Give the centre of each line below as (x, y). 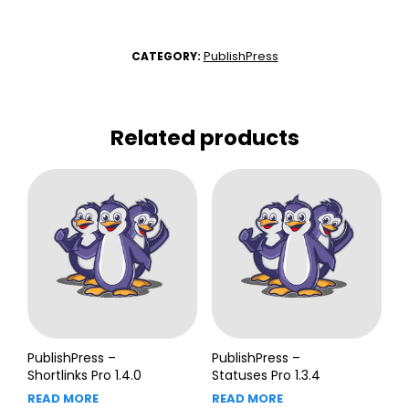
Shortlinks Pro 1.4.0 (84, 375)
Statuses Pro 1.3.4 (266, 375)
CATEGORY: (167, 56)
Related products (204, 137)
